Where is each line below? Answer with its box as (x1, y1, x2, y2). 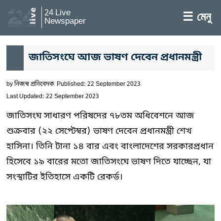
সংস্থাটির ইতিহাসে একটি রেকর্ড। (6, 171, 123, 183)
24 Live (44, 7, 71, 19)
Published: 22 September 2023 (57, 80, 141, 88)
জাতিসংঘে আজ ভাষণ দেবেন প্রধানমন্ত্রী (29, 51, 202, 65)
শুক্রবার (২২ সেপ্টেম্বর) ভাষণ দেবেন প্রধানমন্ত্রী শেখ (6, 125, 192, 137)
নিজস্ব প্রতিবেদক (14, 80, 54, 88)
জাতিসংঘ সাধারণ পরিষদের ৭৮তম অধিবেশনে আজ (6, 110, 194, 122)
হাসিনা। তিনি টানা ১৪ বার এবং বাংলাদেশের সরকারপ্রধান (6, 141, 214, 152)
